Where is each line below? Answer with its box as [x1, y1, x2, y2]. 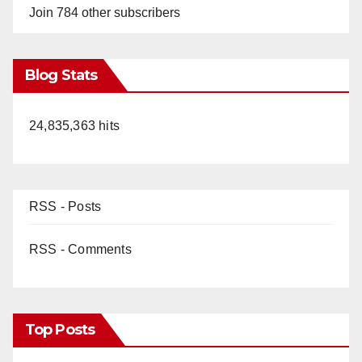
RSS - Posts [29, 199, 102, 213]
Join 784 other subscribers [29, 5, 180, 19]
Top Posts [25, 320, 95, 339]
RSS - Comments [29, 242, 132, 256]
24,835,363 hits [29, 118, 120, 133]
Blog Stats [25, 65, 97, 84]
